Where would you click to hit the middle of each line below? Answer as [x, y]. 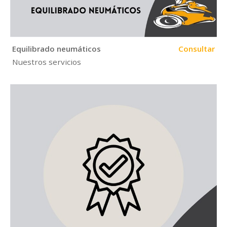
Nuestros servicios [47, 62]
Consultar [196, 49]
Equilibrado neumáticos [57, 49]
